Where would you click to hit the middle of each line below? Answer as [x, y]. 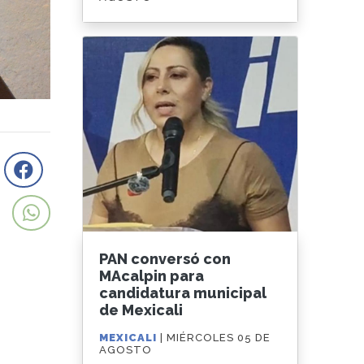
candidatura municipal [183, 293]
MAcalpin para [152, 276]
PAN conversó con [165, 259]
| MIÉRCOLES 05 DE [216, 338]
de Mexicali [141, 310]
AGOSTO [126, 350]
